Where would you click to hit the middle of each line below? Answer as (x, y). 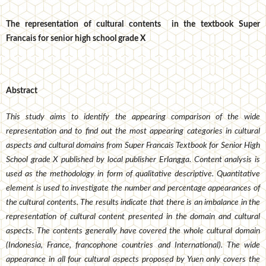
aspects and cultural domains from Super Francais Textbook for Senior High (133, 146)
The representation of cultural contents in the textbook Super (133, 25)
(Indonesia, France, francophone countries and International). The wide (133, 246)
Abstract (21, 91)
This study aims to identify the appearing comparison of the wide (133, 117)
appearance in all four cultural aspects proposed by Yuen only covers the (133, 260)
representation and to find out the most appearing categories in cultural (133, 132)
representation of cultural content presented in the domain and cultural (133, 217)
